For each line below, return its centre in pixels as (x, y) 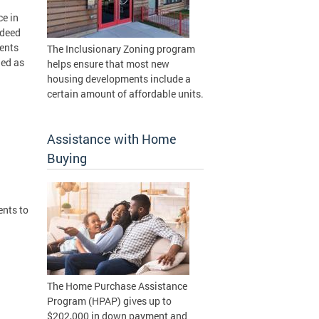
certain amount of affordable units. (125, 94)
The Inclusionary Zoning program (121, 49)
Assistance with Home (112, 139)
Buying (67, 158)
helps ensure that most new (108, 64)
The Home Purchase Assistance (117, 286)
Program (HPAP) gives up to (109, 301)
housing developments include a (119, 79)
